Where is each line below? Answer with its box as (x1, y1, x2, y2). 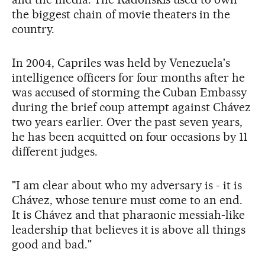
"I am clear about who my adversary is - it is (12, 177, 243, 192)
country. (12, 21, 54, 36)
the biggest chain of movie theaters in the (12, 7, 231, 21)
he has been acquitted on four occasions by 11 (12, 129, 248, 144)
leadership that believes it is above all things (12, 222, 246, 237)
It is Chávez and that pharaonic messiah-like (12, 207, 245, 222)
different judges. (12, 144, 98, 159)
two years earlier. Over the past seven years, (12, 114, 243, 129)
